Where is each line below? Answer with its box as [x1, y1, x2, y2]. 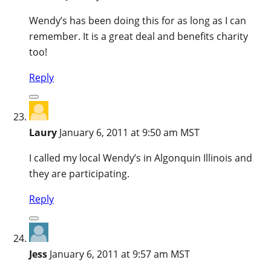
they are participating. [29, 166, 129, 180]
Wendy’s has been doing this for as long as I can [29, 13, 246, 27]
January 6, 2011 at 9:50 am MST [59, 125, 200, 139]
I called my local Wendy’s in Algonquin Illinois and [29, 151, 252, 165]
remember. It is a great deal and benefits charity [29, 29, 248, 43]
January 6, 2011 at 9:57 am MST [50, 247, 190, 261]
